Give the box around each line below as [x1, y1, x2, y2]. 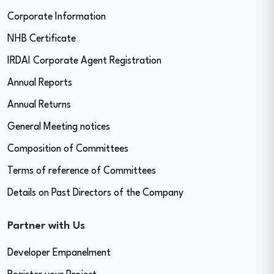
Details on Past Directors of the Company [7, 188, 183, 198]
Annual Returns [7, 100, 71, 110]
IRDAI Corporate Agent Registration [7, 56, 161, 66]
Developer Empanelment [7, 248, 111, 258]
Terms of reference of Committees [7, 166, 156, 176]
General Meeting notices [7, 122, 110, 132]
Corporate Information [7, 12, 106, 22]
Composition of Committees [7, 144, 128, 154]
